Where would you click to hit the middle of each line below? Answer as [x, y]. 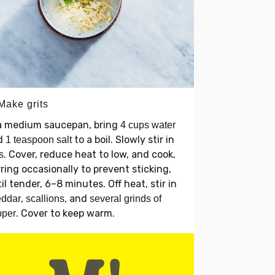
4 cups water [148, 125]
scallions [45, 199]
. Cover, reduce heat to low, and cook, [90, 155]
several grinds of [126, 199]
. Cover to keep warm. [65, 214]
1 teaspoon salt [39, 140]
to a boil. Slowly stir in [123, 140]
